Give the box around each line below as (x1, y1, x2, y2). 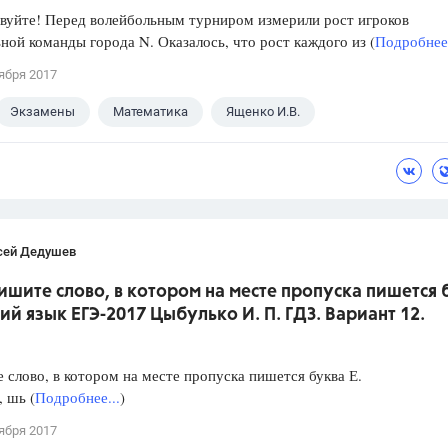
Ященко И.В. (226, 104, 300, 120)
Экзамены (10, 104, 75, 120)
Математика (113, 104, 188, 120)
